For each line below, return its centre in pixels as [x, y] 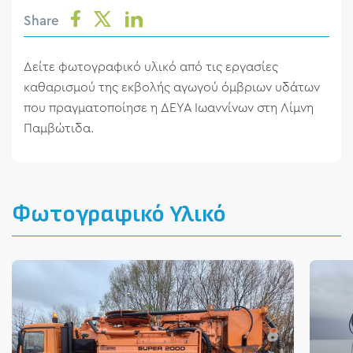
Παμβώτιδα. [59, 129]
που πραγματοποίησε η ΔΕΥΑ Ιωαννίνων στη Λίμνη [169, 108]
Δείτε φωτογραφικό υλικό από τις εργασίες [151, 67]
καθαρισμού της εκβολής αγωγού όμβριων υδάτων [172, 88]
